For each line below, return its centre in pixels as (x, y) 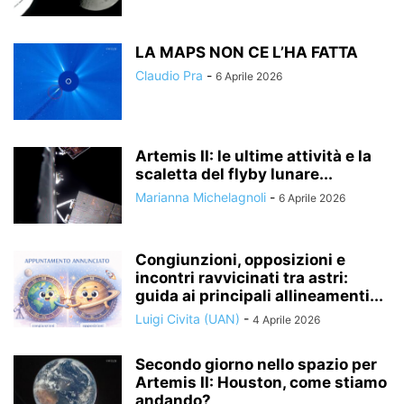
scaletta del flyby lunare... (234, 174)
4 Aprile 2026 (286, 320)
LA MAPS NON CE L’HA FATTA (247, 52)
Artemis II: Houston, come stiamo (261, 382)
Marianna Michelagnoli (201, 197)
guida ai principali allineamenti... (259, 296)
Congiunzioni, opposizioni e (240, 260)
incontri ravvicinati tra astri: (242, 278)
